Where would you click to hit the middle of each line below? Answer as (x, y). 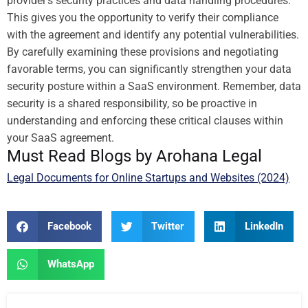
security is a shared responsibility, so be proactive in (132, 103)
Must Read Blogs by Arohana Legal (134, 156)
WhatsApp (70, 264)
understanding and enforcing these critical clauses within (145, 120)
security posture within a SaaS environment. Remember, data (154, 86)
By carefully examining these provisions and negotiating (143, 52)
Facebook (69, 227)
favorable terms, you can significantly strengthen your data (149, 69)
